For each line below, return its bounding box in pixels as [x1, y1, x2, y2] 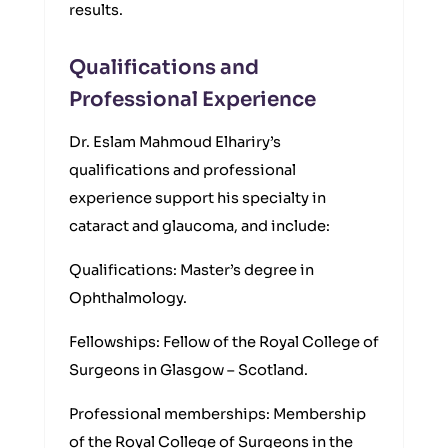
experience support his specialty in [69, 189, 326, 207]
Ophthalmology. [69, 289, 187, 307]
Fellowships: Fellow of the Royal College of [69, 333, 379, 351]
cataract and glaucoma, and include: [69, 217, 330, 235]
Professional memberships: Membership [69, 405, 366, 423]
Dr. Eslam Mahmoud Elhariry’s [69, 133, 281, 151]
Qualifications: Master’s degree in [69, 261, 314, 279]
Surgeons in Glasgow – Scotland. [69, 361, 308, 379]
